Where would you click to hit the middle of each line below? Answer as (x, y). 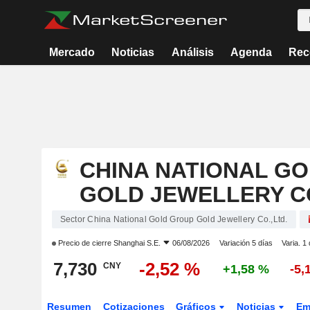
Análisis (192, 52)
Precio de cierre (84, 243)
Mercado (72, 52)
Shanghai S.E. (137, 243)
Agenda (251, 52)
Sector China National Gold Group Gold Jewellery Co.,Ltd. (174, 219)
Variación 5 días (246, 243)
